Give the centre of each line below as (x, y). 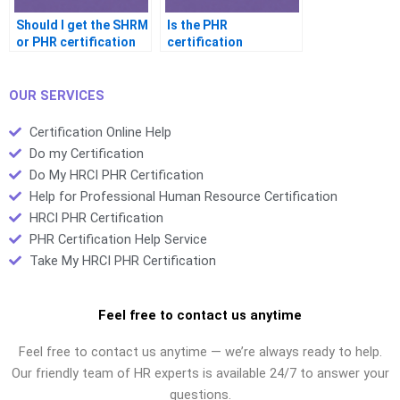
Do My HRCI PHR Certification (116, 175)
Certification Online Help (100, 132)
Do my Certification (86, 153)
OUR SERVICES (57, 95)
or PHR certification (76, 42)
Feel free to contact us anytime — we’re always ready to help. (200, 351)
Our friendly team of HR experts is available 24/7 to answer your (200, 373)
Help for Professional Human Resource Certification (183, 196)
